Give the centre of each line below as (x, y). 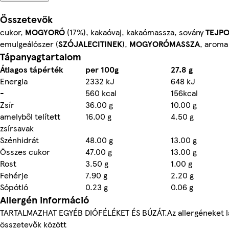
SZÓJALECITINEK (90, 43)
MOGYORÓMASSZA (165, 43)
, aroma (214, 43)
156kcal (184, 93)
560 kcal (101, 93)
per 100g (102, 69)
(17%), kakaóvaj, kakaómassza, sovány (135, 32)
